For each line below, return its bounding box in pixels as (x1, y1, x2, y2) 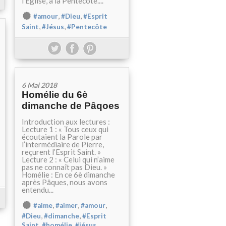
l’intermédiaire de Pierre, (22, 140, 104, 149)
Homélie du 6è (22, 89, 88, 100)
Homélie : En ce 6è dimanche (22, 170, 115, 179)
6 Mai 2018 (22, 81, 57, 89)
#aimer (55, 201, 78, 209)
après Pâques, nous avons (22, 178, 107, 187)
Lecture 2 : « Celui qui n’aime (22, 155, 115, 164)
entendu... (22, 185, 53, 194)
